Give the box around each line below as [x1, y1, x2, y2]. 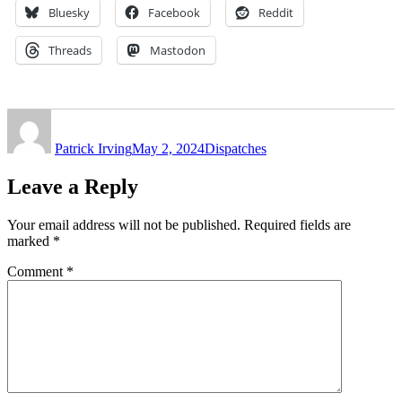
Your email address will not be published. [7, 216, 240, 232]
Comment [7, 263, 66, 279]
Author [50, 108, 91, 124]
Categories [204, 108, 264, 124]
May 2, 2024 [132, 140, 205, 156]
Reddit [258, 4, 293, 21]
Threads [48, 41, 92, 58]
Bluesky [48, 4, 90, 21]
